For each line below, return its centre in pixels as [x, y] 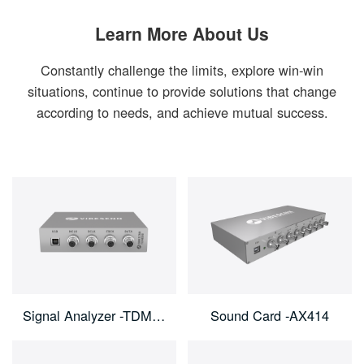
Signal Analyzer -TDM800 [159, 316]
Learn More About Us [182, 34]
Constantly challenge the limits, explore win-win [182, 70]
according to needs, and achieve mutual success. [182, 113]
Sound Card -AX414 [270, 316]
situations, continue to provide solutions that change [182, 91]
